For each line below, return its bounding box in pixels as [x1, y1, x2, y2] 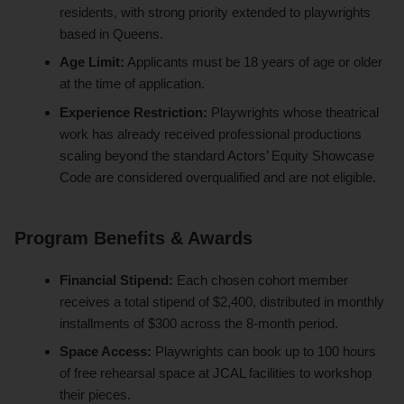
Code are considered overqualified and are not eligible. [60, 169, 377, 185]
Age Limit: [60, 54, 125, 70]
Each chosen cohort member [173, 271, 349, 288]
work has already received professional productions [60, 125, 363, 142]
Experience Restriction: [60, 104, 208, 120]
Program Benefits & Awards [14, 227, 252, 248]
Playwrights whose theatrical [207, 104, 380, 120]
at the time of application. [60, 76, 206, 92]
